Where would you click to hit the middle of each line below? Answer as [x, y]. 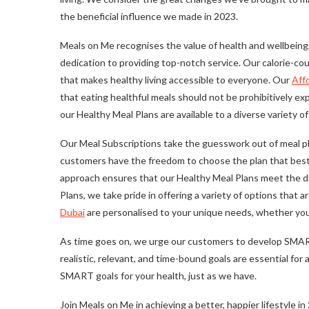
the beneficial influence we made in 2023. [149, 17]
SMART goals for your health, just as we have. [158, 276]
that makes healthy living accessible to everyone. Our [176, 80]
